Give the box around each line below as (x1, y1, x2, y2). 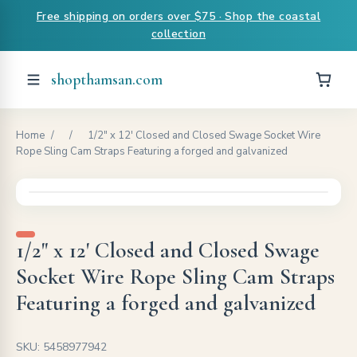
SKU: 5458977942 (16, 339, 107, 355)
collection (151, 26, 206, 41)
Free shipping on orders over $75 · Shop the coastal (36, 9, 321, 24)
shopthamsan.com (51, 70, 163, 89)
